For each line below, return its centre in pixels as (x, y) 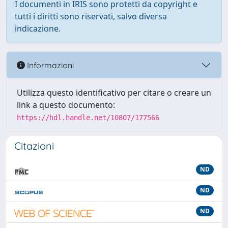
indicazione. (38, 28)
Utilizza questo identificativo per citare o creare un (114, 93)
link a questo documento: (66, 105)
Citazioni (34, 146)
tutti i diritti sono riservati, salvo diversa (91, 16)
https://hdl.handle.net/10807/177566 (88, 118)
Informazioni (49, 65)
